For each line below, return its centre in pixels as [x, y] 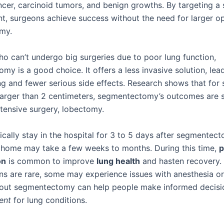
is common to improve [51, 161]
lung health [118, 161]
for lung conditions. [49, 200]
